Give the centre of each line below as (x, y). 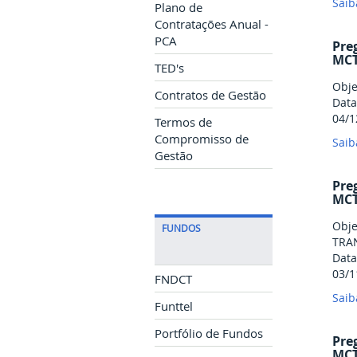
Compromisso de (202, 139)
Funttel (174, 307)
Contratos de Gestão (210, 96)
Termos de (183, 123)
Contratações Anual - (212, 25)
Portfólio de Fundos (209, 334)
